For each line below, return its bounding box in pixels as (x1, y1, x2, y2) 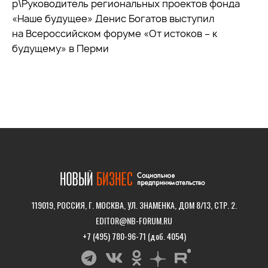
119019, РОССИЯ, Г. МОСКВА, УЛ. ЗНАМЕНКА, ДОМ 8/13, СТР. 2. (31, 198, 237, 211)
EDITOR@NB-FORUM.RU (96, 214, 172, 227)
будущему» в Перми (12, 41, 109, 55)
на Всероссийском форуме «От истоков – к (12, 26, 217, 40)
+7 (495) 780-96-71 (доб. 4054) (82, 229, 186, 242)
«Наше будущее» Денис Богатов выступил (12, 11, 214, 25)
